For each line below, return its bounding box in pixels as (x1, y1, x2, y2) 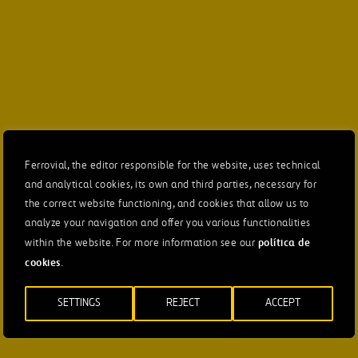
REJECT (166, 297, 200, 309)
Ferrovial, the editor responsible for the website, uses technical (25, 160, 320, 172)
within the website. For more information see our (25, 237, 258, 249)
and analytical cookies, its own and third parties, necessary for (25, 179, 316, 191)
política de (257, 236, 310, 249)
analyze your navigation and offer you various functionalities (25, 217, 311, 229)
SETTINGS (58, 297, 101, 309)
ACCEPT (265, 297, 300, 309)
